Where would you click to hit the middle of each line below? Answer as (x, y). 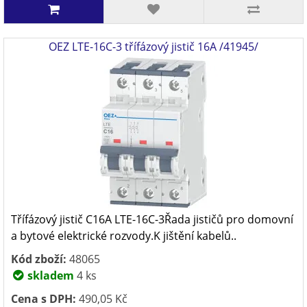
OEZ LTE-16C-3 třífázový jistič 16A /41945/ (153, 47)
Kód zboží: (39, 259)
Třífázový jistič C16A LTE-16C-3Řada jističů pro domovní (152, 219)
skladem (49, 275)
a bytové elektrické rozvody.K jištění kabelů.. (124, 236)
